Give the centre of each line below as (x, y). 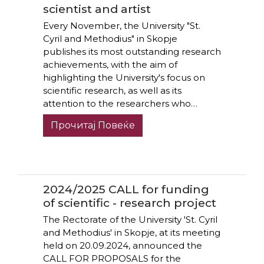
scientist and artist (97, 9)
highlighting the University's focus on (124, 78)
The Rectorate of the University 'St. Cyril (130, 219)
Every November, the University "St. (121, 26)
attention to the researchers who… (120, 104)
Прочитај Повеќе (93, 125)
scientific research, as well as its (112, 91)
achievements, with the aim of (110, 65)
